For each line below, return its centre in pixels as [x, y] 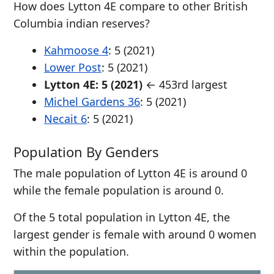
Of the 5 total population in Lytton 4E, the [122, 217]
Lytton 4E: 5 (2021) [93, 84]
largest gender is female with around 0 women [135, 234]
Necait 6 [65, 119]
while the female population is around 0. [119, 190]
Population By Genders [86, 152]
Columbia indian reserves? [82, 23]
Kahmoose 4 [76, 50]
